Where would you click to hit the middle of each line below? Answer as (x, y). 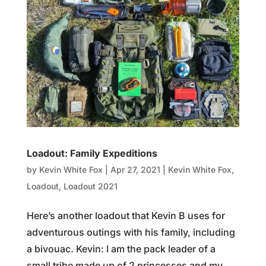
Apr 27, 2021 (135, 170)
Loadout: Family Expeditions (92, 153)
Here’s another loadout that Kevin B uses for (126, 216)
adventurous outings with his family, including (131, 232)
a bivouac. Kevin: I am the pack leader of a (121, 249)
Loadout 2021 (90, 186)
